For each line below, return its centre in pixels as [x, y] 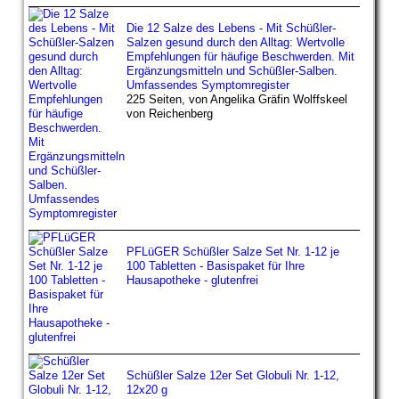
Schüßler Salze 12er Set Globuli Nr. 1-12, [233, 375]
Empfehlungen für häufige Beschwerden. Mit [240, 56]
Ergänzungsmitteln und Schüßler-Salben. [232, 70]
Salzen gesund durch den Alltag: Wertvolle [236, 42]
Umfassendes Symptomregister [208, 85]
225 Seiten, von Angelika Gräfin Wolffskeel [237, 99]
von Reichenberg [170, 113]
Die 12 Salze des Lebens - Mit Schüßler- [231, 28]
